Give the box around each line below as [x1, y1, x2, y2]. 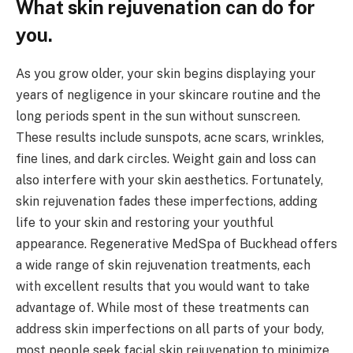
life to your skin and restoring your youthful [16, 214, 273, 230]
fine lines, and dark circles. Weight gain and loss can [16, 150, 316, 166]
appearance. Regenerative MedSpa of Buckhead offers [16, 236, 337, 251]
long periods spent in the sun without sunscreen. [16, 108, 300, 124]
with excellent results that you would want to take [16, 278, 310, 294]
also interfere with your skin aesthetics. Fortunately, [16, 172, 323, 188]
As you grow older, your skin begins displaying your [16, 65, 316, 81]
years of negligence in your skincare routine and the [16, 87, 321, 102]
